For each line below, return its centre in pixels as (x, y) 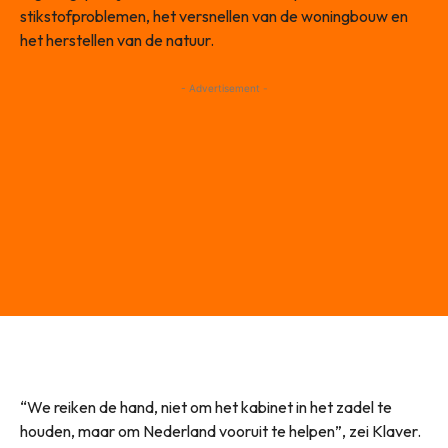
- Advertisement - (224, 88)
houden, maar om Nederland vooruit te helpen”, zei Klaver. (220, 431)
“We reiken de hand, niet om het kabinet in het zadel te (206, 407)
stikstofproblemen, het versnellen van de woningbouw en (214, 16)
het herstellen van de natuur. (117, 40)
